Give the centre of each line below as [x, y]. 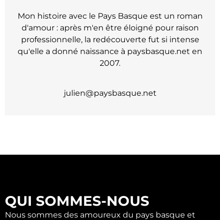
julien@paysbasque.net [110, 93]
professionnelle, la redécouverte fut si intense [110, 40]
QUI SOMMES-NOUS [77, 201]
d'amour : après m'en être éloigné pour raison [110, 28]
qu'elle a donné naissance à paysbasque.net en [110, 52]
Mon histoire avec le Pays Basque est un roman [110, 16]
